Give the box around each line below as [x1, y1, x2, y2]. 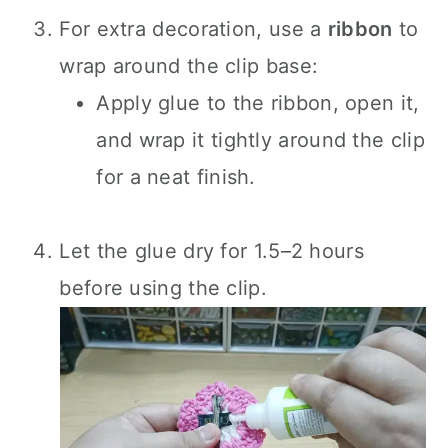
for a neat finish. [96, 165, 256, 189]
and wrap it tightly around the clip [96, 128, 425, 152]
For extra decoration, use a [59, 17, 328, 41]
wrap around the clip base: [59, 54, 319, 78]
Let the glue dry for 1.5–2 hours [59, 239, 364, 263]
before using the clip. [59, 276, 267, 300]
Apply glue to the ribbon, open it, [96, 91, 420, 115]
